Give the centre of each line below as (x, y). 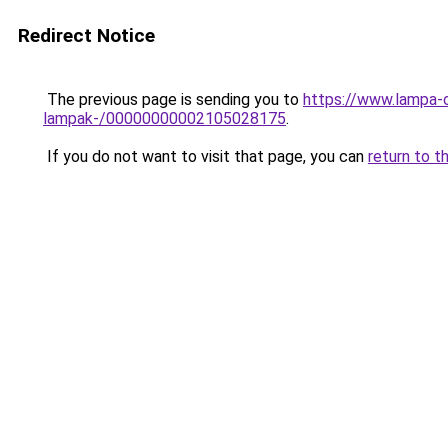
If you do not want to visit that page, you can (205, 156)
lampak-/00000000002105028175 (164, 118)
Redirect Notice (86, 35)
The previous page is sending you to (173, 99)
